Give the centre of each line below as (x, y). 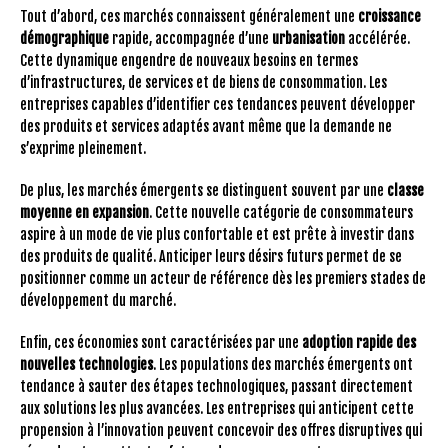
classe (405, 190)
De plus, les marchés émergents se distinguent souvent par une (203, 190)
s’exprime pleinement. (83, 148)
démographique (64, 38)
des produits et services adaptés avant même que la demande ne (206, 126)
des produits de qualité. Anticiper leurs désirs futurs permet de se (211, 256)
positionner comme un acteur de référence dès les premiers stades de (223, 278)
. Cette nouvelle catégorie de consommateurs (281, 212)
